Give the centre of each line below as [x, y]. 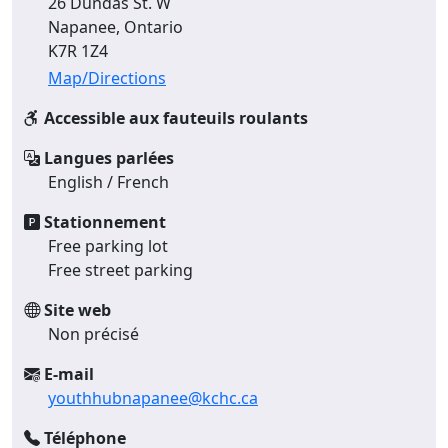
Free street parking [120, 269]
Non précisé [93, 333]
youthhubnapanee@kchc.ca [153, 397]
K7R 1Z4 [78, 50]
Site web [75, 309]
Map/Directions [107, 77]
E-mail [67, 373]
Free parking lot [108, 245]
